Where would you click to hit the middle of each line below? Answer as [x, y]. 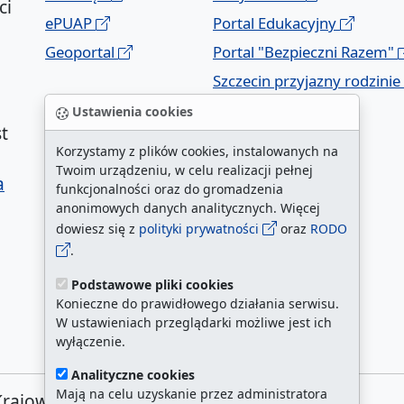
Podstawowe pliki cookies [152, 285]
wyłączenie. [91, 341]
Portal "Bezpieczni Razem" [305, 52]
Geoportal [82, 52]
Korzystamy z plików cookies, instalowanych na [197, 151]
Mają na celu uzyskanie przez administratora [192, 394]
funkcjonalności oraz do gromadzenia [170, 189]
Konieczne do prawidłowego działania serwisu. [197, 303]
